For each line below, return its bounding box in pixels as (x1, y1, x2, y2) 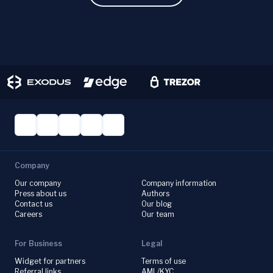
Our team (141, 210, 174, 219)
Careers (15, 210, 42, 219)
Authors (141, 189, 169, 198)
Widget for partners (15, 257, 85, 266)
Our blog (141, 199, 172, 208)
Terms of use (141, 257, 186, 266)
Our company (15, 179, 61, 188)
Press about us (15, 189, 66, 198)
